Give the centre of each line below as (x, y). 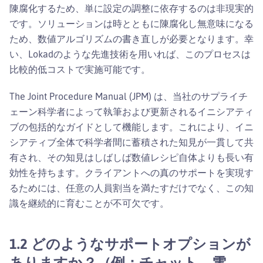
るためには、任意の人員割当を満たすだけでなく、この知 (131, 188)
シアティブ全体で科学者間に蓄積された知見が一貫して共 (131, 142)
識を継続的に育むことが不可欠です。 (89, 203)
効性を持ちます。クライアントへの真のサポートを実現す (131, 172)
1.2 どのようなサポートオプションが (130, 243)
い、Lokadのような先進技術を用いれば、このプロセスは (130, 54)
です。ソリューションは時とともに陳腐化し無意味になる (131, 23)
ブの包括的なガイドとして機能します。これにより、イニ (131, 127)
